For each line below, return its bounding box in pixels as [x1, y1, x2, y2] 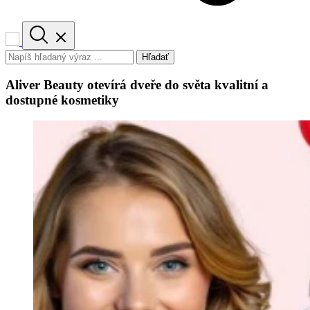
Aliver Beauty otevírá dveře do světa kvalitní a [6, 77, 268, 92]
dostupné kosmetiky [6, 92, 119, 107]
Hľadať [142, 52, 169, 62]
